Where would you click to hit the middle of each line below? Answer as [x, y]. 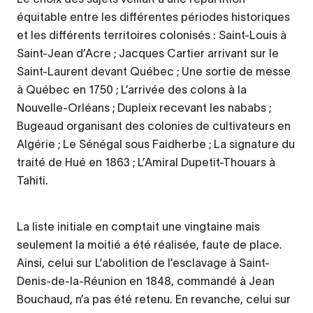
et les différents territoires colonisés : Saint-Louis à [152, 35]
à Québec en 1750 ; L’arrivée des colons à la [132, 90]
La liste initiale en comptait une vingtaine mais [138, 227]
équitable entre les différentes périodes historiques [153, 17]
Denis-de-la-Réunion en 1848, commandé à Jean [146, 281]
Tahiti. [32, 181]
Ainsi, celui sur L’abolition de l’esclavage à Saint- [143, 263]
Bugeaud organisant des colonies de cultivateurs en [154, 126]
